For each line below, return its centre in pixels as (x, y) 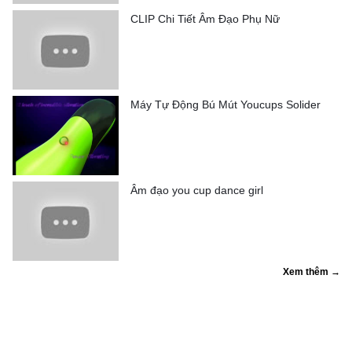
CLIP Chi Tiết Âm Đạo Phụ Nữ (205, 18)
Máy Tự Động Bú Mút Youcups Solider (225, 104)
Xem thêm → (312, 271)
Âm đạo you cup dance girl (197, 190)
